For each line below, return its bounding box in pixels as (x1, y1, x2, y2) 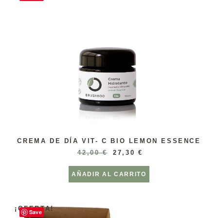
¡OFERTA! (15, 205, 54, 213)
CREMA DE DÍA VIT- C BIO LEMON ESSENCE (17, 137, 201, 145)
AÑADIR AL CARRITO (72, 170, 146, 178)
